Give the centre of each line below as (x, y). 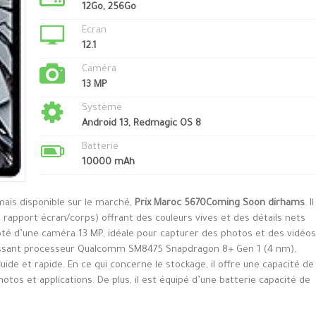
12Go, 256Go (109, 7)
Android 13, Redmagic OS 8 (141, 124)
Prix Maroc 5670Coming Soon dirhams (220, 204)
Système (102, 108)
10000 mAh (108, 163)
